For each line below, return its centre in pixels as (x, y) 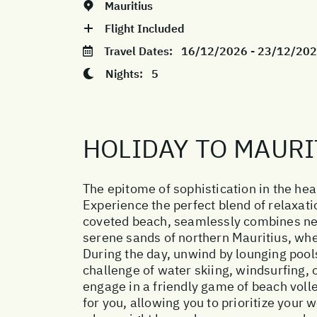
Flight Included (145, 28)
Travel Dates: (143, 51)
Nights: (128, 73)
